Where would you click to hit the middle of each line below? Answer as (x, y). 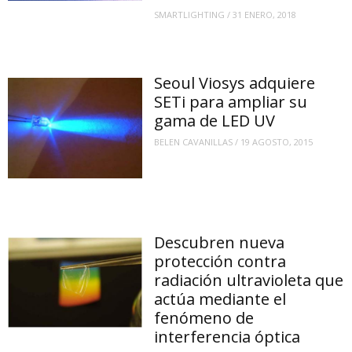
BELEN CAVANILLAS (194, 142)
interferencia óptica (227, 337)
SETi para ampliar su (231, 101)
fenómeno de (204, 318)
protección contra (220, 262)
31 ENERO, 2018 (265, 15)
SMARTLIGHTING (190, 15)
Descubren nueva (220, 243)
